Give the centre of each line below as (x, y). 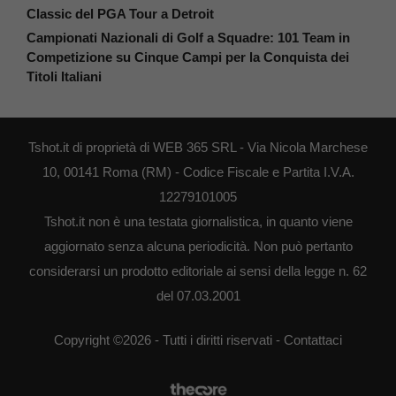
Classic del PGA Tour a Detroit (120, 13)
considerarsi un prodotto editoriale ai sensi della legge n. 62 (198, 270)
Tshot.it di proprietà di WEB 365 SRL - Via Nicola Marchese (198, 147)
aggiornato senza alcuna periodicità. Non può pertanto (198, 246)
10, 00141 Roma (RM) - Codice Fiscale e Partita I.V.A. (198, 171)
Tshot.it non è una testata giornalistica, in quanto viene (198, 221)
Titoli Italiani (64, 76)
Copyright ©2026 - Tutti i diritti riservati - (169, 340)
